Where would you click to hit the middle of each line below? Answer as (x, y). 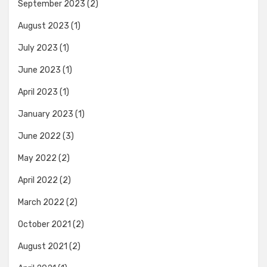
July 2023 (38, 48)
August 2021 (43, 246)
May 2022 (37, 158)
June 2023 (39, 70)
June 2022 (39, 136)
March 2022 (41, 202)
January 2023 (46, 114)
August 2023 (44, 26)
